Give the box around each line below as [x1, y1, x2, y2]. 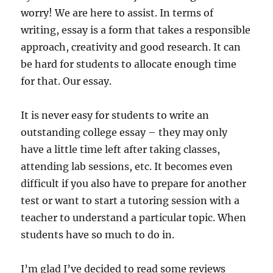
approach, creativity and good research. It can [21, 41, 241, 53]
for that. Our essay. [21, 75, 112, 87]
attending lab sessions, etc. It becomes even [21, 160, 233, 172]
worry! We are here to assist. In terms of [21, 7, 214, 19]
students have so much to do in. [21, 229, 175, 241]
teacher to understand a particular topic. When [21, 211, 247, 224]
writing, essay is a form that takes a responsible [21, 24, 251, 36]
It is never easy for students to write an [21, 109, 210, 121]
